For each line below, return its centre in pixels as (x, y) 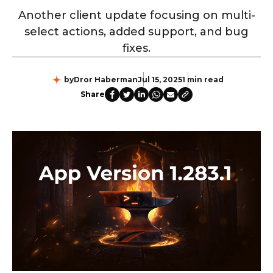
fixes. (136, 48)
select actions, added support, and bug (136, 32)
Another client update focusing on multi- (136, 15)
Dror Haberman (106, 80)
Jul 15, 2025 (160, 80)
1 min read (203, 80)
